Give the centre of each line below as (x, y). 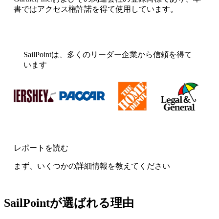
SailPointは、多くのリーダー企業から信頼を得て (108, 55)
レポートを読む (41, 148)
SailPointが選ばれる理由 (69, 203)
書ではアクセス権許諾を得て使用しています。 (96, 9)
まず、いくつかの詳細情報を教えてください (92, 166)
